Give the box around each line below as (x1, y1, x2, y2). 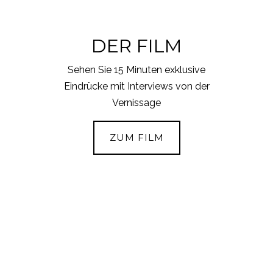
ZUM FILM (109, 131, 164, 143)
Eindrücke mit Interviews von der (63, 80, 210, 92)
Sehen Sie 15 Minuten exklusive (68, 63, 205, 76)
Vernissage (112, 96, 161, 108)
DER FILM (91, 34, 182, 57)
